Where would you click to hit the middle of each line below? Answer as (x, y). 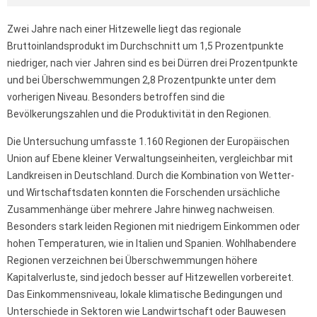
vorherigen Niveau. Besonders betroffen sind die (116, 97)
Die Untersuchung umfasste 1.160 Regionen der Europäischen (148, 141)
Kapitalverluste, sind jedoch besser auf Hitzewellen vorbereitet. (150, 277)
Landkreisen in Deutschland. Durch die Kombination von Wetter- (151, 175)
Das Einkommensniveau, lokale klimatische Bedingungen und (145, 294)
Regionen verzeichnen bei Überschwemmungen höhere (132, 260)
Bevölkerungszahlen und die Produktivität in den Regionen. (139, 114)
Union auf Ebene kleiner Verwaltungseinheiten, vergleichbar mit (150, 158)
